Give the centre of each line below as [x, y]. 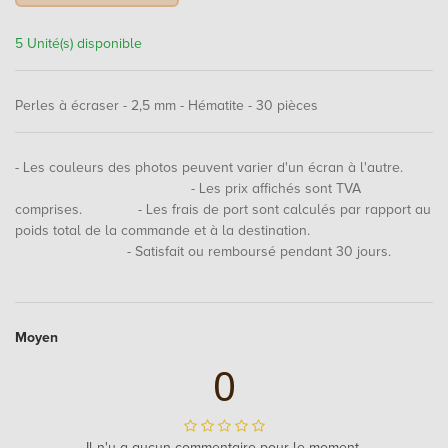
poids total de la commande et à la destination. [220, 230]
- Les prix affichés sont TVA [188, 188]
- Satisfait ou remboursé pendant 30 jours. [203, 251]
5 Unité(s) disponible [78, 43]
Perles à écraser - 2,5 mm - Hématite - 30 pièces [166, 105]
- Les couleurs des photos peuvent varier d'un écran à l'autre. [223, 167]
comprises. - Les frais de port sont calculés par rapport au [223, 209]
